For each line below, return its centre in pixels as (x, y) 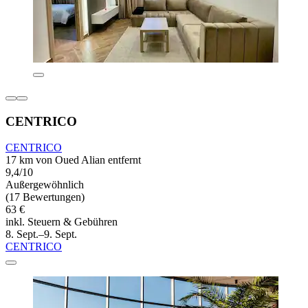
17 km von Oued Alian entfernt (73, 160)
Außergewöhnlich (45, 185)
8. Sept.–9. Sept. (41, 234)
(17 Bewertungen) (45, 197)
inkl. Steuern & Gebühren (62, 222)
